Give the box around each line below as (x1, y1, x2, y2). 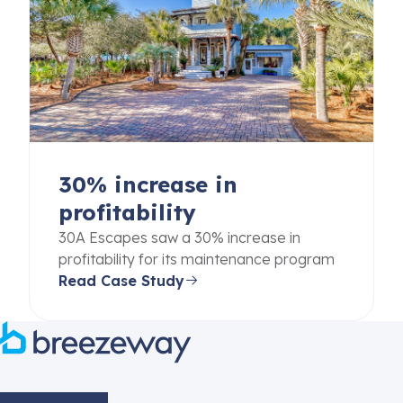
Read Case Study (58, 271, 184, 290)
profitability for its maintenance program (58, 249, 335, 268)
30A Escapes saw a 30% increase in (58, 228, 300, 246)
